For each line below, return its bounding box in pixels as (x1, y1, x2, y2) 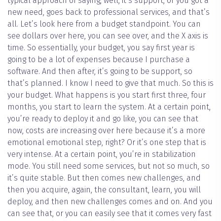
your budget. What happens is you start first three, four (7, 90, 206, 100)
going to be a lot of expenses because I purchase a (7, 55, 190, 65)
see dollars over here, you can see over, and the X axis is (7, 31, 208, 41)
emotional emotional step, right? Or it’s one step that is (7, 138, 206, 147)
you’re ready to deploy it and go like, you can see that (7, 114, 198, 124)
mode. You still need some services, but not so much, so (7, 161, 210, 171)
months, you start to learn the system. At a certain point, (7, 102, 211, 112)
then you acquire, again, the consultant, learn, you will (7, 185, 201, 195)
